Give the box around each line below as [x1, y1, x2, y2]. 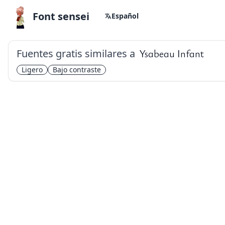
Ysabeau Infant [139, 48, 204, 59]
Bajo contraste [53, 65, 101, 74]
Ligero [22, 65, 43, 74]
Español [111, 11, 139, 21]
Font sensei [33, 10, 89, 23]
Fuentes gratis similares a [17, 47, 135, 60]
